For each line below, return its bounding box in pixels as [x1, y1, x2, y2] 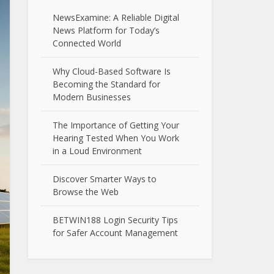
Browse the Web [53, 186, 119, 198]
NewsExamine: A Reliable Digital [53, 12, 179, 23]
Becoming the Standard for [53, 78, 160, 90]
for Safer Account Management [53, 227, 178, 239]
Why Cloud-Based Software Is [53, 65, 171, 77]
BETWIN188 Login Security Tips [53, 214, 178, 226]
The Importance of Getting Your [53, 119, 179, 131]
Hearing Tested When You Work [53, 132, 179, 144]
